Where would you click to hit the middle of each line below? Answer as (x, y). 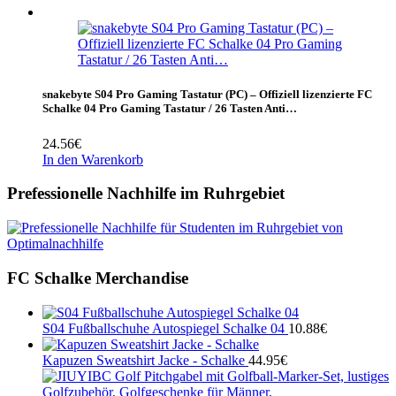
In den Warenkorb (93, 159)
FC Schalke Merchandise (98, 278)
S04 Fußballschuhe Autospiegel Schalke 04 (164, 328)
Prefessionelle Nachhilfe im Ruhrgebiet (146, 194)
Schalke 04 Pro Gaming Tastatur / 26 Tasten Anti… (170, 109)
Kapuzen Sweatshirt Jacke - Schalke (144, 360)
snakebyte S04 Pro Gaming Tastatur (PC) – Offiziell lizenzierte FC (207, 95)
